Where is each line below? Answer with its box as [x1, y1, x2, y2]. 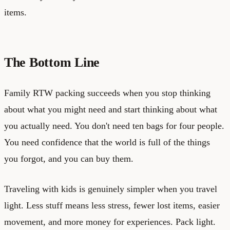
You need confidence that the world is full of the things [4, 137, 210, 147]
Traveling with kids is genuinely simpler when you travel [4, 183, 217, 194]
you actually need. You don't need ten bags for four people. [4, 120, 224, 131]
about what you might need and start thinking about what [4, 104, 217, 114]
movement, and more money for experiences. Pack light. [4, 216, 216, 227]
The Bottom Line [4, 54, 100, 70]
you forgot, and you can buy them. [4, 153, 133, 164]
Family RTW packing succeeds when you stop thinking [4, 87, 210, 98]
